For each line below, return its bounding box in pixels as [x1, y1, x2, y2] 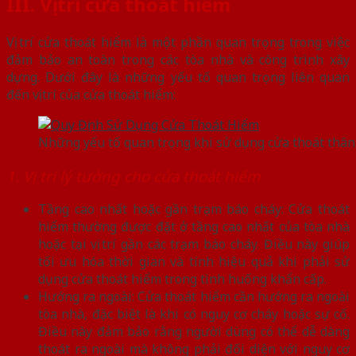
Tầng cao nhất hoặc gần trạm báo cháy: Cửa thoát [38, 200, 350, 219]
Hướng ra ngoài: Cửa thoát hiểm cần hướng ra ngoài [38, 288, 350, 306]
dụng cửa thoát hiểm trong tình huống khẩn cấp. [38, 270, 327, 288]
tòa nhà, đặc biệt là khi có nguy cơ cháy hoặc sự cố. [38, 305, 350, 323]
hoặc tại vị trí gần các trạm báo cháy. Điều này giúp [38, 235, 350, 253]
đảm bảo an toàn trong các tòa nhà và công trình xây [6, 51, 350, 69]
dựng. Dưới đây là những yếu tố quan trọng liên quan [6, 68, 350, 87]
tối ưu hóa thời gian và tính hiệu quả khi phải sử [38, 253, 350, 271]
